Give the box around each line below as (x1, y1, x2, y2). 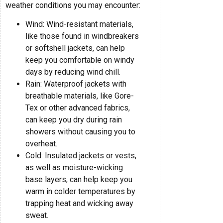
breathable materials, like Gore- (25, 91, 134, 101)
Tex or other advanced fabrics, (25, 103, 130, 112)
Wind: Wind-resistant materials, (25, 19, 133, 29)
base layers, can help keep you (25, 174, 132, 184)
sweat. (25, 210, 48, 220)
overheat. (25, 138, 57, 148)
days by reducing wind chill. (25, 67, 120, 77)
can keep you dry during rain (25, 114, 122, 124)
